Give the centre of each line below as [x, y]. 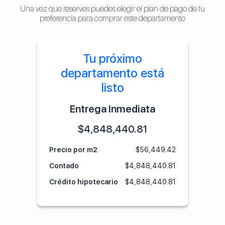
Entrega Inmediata [113, 109]
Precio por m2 [73, 150]
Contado [64, 166]
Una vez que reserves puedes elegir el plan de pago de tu [113, 9]
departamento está [113, 73]
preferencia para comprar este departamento [113, 18]
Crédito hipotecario [84, 182]
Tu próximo [113, 59]
